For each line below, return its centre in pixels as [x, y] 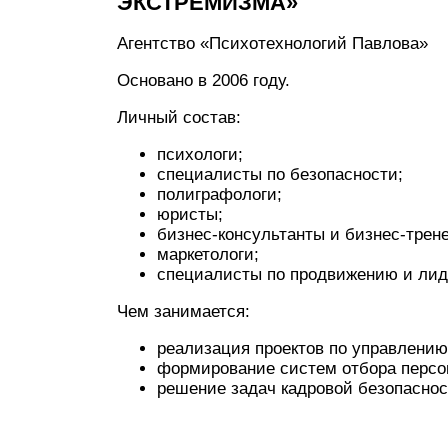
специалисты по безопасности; [280, 174]
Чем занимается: [183, 311]
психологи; [200, 154]
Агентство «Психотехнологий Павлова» [272, 43]
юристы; [190, 214]
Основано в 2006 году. [203, 80]
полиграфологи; [219, 194]
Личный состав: [179, 117]
